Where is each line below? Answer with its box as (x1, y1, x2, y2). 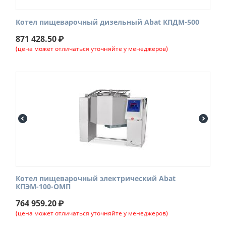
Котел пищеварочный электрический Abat (16, 174, 176, 184)
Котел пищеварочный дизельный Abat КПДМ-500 (16, 17, 199, 27)
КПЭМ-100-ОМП (16, 182, 71, 192)
